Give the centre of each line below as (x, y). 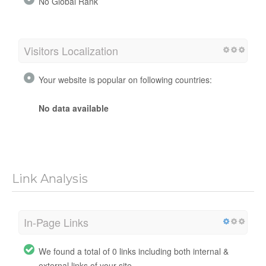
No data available (74, 108)
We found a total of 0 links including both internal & (134, 251)
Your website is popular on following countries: (125, 79)
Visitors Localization (71, 50)
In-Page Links (56, 222)
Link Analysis (50, 178)
